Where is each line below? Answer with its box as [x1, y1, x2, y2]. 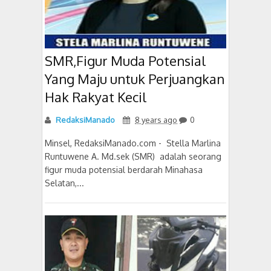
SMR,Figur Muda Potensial [45, 52, 206, 69]
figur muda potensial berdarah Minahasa [45, 165, 203, 175]
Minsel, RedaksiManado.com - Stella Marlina [45, 138, 221, 148]
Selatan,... [45, 178, 84, 188]
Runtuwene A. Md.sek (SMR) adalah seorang [45, 151, 221, 162]
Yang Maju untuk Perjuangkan [45, 70, 224, 87]
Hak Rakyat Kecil [45, 88, 146, 105]
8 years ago [135, 115, 177, 125]
